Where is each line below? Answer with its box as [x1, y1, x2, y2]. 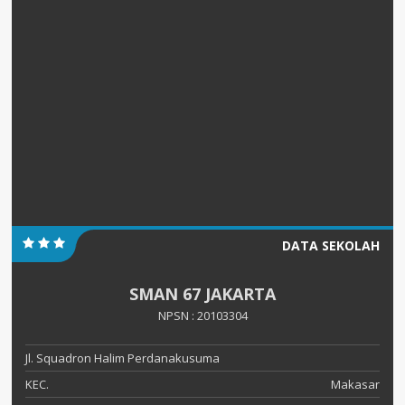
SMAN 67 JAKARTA [129, 282, 276, 305]
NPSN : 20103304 [157, 306, 248, 324]
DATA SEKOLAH [282, 236, 380, 254]
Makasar [331, 375, 380, 392]
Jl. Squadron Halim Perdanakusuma [25, 349, 220, 366]
